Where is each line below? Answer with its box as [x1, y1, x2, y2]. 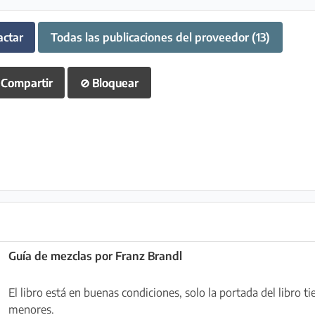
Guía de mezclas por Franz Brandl [8, 249, 182, 264]
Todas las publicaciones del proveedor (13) [50, 30, 270, 44]
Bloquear [91, 75, 139, 90]
